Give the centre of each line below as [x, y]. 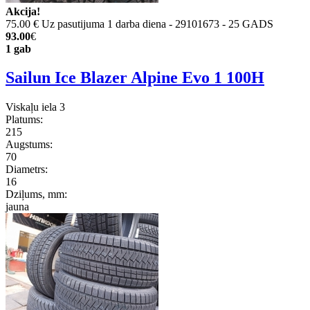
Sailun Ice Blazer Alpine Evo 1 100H [135, 78]
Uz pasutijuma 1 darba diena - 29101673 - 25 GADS [157, 24]
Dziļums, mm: [36, 194]
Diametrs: [27, 170]
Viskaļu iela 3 [35, 107]
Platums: [24, 120]
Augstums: [29, 145]
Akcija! [23, 11]
